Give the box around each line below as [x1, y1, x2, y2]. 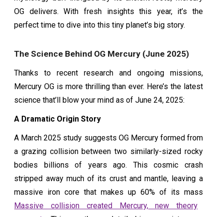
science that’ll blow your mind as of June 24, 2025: [14, 95, 185, 105]
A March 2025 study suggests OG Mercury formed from [14, 133, 203, 142]
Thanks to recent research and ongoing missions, [14, 68, 203, 78]
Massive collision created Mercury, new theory [14, 201, 198, 210]
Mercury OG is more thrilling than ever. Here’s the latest [14, 82, 203, 92]
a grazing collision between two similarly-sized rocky [14, 146, 203, 156]
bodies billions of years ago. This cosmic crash [14, 160, 203, 170]
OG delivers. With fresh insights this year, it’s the [14, 6, 203, 16]
